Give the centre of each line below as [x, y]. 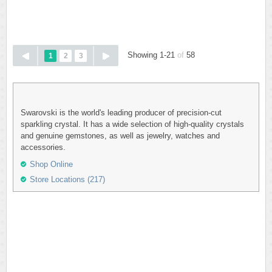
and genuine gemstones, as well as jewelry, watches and [120, 136]
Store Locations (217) [67, 179]
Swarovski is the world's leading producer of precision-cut [121, 113]
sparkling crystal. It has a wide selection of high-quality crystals [132, 124]
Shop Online [51, 164]
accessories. [43, 147]
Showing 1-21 [152, 55]
